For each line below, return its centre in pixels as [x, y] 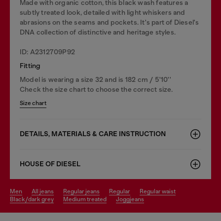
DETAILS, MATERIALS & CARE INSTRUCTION [93, 134]
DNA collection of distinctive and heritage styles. [98, 32]
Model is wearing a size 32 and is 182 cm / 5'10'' [95, 79]
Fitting [30, 65]
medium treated [88, 199]
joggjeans [132, 199]
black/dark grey [34, 199]
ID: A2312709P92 [47, 52]
